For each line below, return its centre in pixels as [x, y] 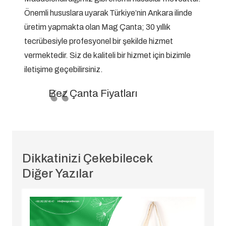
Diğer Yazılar [58, 174]
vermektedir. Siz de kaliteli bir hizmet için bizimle [107, 55]
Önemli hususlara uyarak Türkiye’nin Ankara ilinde [108, 13]
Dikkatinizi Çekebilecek [88, 159]
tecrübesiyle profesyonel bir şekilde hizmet [99, 41]
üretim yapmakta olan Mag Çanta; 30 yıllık [97, 27]
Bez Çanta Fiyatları [93, 94]
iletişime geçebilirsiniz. [64, 70]
